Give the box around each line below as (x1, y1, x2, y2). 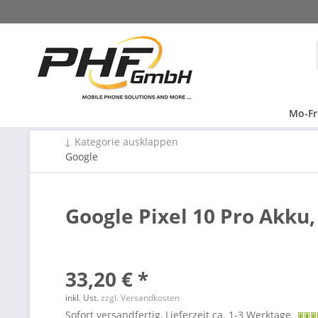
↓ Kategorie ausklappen (64, 135, 178, 148)
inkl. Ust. (65, 292, 101, 304)
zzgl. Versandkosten (101, 292, 180, 304)
